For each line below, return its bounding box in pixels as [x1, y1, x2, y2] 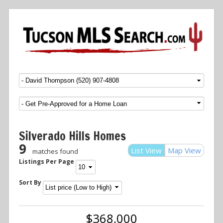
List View [131, 145, 162, 156]
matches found [32, 147, 79, 156]
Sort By [19, 178, 41, 187]
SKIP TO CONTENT [37, 74, 85, 82]
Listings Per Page [19, 157, 74, 166]
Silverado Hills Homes [19, 127, 126, 145]
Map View [168, 145, 201, 156]
